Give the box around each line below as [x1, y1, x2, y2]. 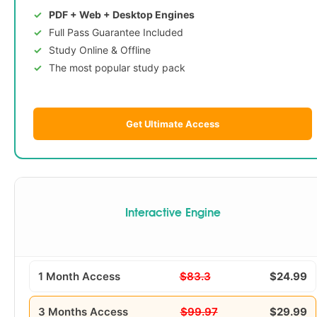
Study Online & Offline [49, 44, 151, 56]
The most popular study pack [49, 62, 185, 74]
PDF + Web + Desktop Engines [49, 8, 195, 21]
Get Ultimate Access [126, 118, 219, 129]
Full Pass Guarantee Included [49, 26, 183, 38]
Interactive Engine [125, 208, 221, 219]
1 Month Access [38, 270, 120, 283]
